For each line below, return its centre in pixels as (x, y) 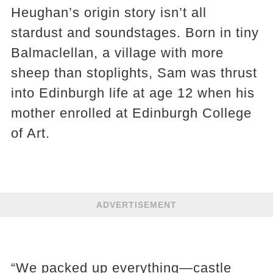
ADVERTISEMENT (136, 205)
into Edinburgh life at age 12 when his (133, 93)
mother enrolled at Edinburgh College (131, 113)
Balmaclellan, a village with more (117, 53)
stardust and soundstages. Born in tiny (135, 33)
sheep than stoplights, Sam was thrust (134, 73)
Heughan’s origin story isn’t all (108, 13)
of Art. (30, 133)
